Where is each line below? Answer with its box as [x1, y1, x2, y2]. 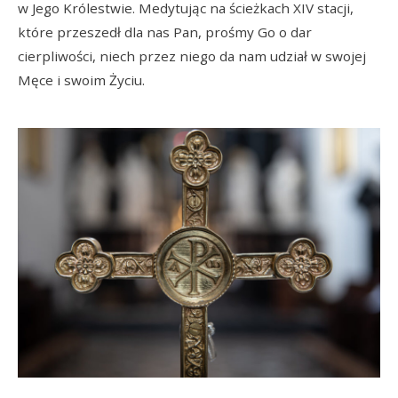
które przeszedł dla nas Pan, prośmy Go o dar [18, 23, 312, 42]
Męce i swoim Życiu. [18, 71, 145, 90]
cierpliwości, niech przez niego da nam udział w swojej [18, 47, 366, 66]
